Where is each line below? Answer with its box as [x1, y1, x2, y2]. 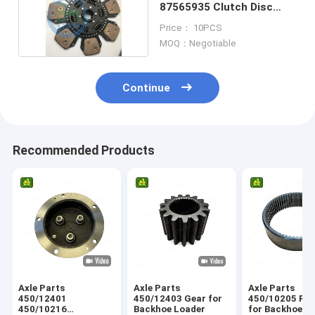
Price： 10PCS [159, 22, 222, 33]
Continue [122, 82, 171, 95]
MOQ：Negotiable [159, 37, 236, 49]
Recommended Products [12, 143, 155, 158]
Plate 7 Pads [159, 13, 225, 27]
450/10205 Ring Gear [248, 293, 300, 304]
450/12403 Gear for [133, 293, 222, 304]
